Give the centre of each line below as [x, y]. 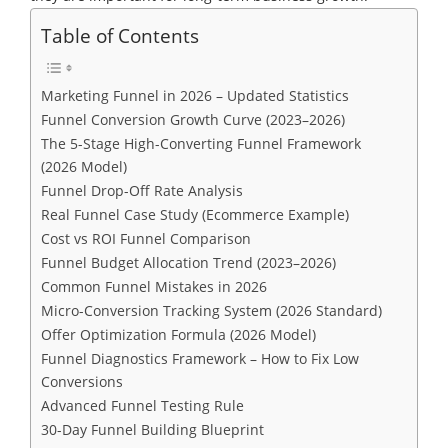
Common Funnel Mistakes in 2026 [154, 287]
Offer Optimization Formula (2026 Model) [178, 335]
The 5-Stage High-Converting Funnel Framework [201, 144]
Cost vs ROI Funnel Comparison [146, 239]
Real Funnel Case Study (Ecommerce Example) [195, 215]
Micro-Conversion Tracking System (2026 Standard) [211, 311]
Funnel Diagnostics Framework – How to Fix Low [200, 359]
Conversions [82, 382]
